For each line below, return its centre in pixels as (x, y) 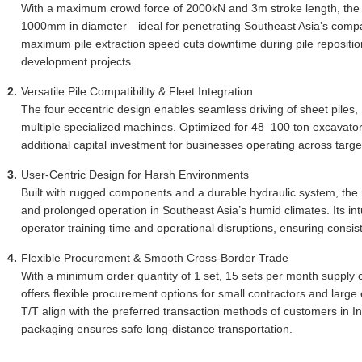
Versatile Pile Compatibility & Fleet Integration (137, 91)
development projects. (78, 61)
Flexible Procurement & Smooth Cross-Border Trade (155, 258)
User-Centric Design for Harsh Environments (135, 175)
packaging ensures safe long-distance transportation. (157, 329)
